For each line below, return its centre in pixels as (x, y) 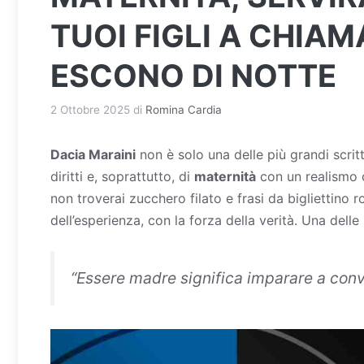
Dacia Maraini (93, 154)
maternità (225, 176)
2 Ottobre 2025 (90, 109)
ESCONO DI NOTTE (193, 76)
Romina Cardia (184, 109)
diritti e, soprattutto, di (122, 176)
